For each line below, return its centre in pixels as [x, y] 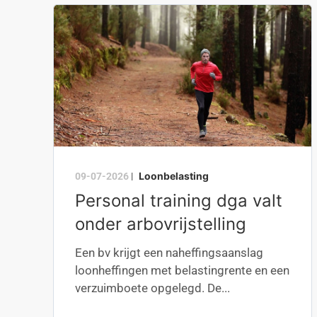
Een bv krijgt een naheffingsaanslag [169, 253]
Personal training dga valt [179, 201]
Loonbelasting [174, 176]
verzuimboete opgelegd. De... [152, 288]
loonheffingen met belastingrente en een [182, 270]
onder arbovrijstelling [161, 224]
